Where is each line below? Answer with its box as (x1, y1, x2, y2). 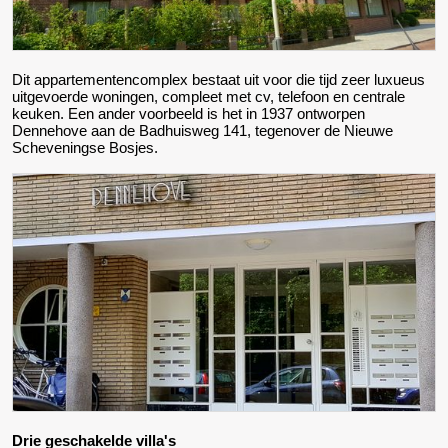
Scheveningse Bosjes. (12, 138, 158, 156)
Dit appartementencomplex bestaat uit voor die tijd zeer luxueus (12, 70, 425, 88)
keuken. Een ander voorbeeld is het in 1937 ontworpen (12, 104, 365, 122)
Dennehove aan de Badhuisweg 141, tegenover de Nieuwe (12, 121, 393, 139)
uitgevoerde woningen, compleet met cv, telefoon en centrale (12, 87, 405, 105)
